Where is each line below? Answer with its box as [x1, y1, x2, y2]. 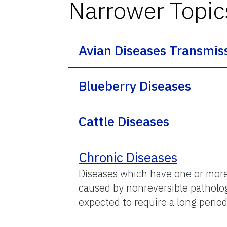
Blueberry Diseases [79, 77, 191, 94]
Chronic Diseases [79, 148, 177, 166]
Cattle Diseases [79, 112, 169, 130]
